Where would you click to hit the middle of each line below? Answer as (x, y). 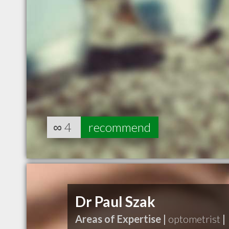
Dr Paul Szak (115, 201)
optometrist (194, 219)
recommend (120, 127)
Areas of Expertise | (121, 219)
